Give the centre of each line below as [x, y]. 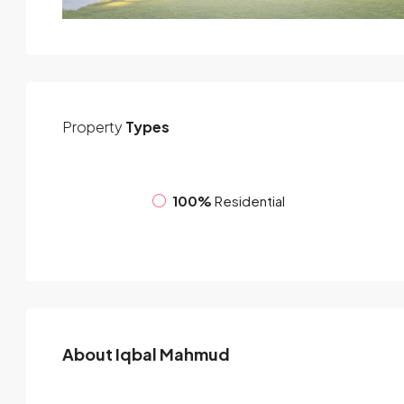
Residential [250, 201]
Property [92, 126]
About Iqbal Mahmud [146, 353]
